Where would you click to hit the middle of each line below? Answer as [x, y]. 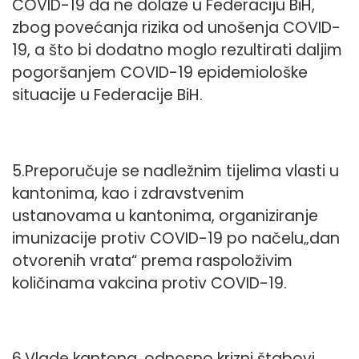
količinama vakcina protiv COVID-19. [149, 283]
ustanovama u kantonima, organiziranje [165, 216]
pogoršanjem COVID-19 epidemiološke [160, 73]
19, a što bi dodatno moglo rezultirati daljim [177, 50]
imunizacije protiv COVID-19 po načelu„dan [176, 238]
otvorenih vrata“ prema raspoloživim [152, 260]
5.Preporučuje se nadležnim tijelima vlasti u [175, 171]
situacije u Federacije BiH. [107, 95]
